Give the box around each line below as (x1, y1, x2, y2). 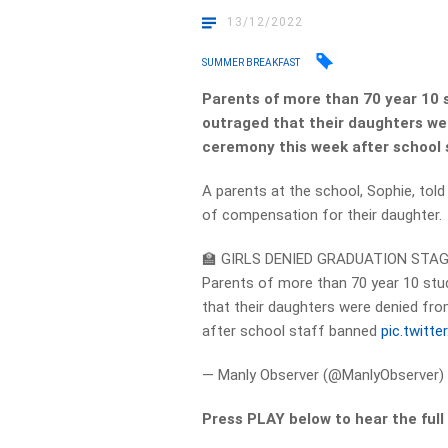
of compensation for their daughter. (202, 206, 443, 224)
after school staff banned (202, 322, 382, 340)
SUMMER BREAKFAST (202, 56, 301, 68)
